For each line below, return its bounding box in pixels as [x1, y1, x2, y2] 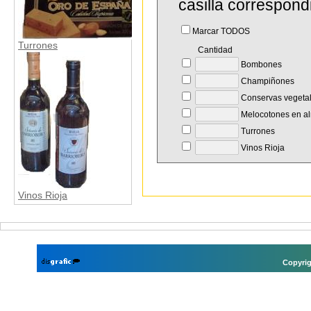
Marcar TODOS [192, 26, 250, 36]
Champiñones [239, 76, 294, 86]
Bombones [239, 60, 282, 69]
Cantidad [179, 45, 233, 55]
